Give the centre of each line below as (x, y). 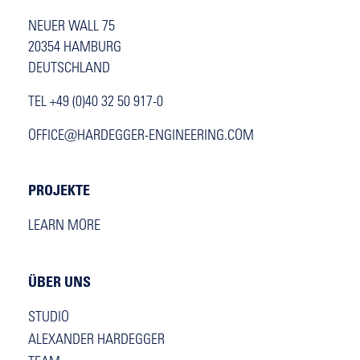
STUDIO (49, 318)
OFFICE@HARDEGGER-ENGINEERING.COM (141, 136)
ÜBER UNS (59, 281)
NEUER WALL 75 (72, 27)
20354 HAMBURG (75, 48)
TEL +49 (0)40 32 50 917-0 (96, 102)
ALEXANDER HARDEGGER (96, 340)
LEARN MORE (64, 226)
